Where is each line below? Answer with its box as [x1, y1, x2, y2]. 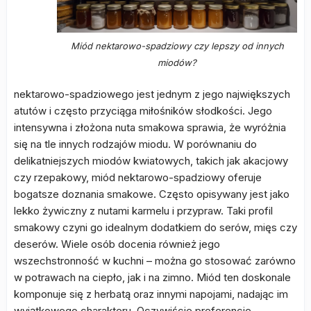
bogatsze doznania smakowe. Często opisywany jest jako [14, 187, 289, 201]
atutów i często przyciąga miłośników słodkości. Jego [14, 104, 272, 117]
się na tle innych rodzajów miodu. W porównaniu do [14, 137, 257, 151]
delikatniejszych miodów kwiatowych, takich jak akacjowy [14, 154, 288, 167]
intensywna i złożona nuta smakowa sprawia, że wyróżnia [14, 121, 286, 134]
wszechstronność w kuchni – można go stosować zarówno [14, 254, 296, 267]
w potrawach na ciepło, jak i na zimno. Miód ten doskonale [14, 271, 291, 284]
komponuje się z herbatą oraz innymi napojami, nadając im [14, 287, 288, 301]
